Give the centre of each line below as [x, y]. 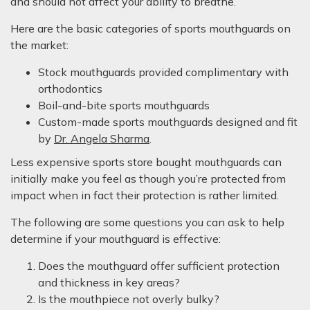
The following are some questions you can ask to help [147, 222]
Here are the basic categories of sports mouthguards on [151, 28]
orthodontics [70, 89]
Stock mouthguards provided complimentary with [163, 72]
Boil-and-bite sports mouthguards [124, 105]
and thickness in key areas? [109, 282]
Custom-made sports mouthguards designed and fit [168, 122]
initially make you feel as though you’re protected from [148, 179]
